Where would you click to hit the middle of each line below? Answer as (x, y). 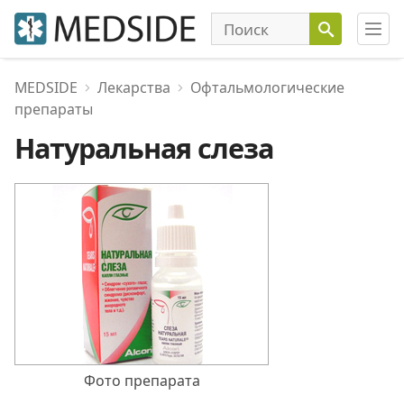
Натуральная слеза (144, 148)
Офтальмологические (267, 87)
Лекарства (134, 87)
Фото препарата (142, 381)
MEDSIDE (46, 87)
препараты (54, 109)
